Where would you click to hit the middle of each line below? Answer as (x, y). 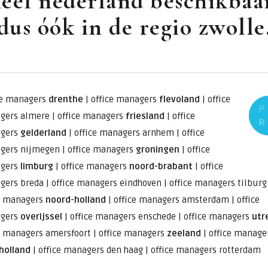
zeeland (184, 233)
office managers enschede (123, 216)
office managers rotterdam (205, 250)
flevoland (179, 99)
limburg (36, 166)
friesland (145, 116)
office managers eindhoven (106, 183)
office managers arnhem (124, 133)
